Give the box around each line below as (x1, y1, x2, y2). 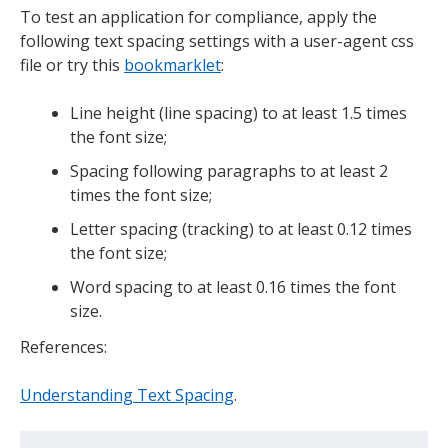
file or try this (20, 53, 124, 76)
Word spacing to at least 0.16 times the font (70, 275, 396, 298)
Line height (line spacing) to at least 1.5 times (70, 101, 407, 124)
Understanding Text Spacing (20, 383, 234, 406)
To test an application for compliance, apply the (20, 5, 377, 28)
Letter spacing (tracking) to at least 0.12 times (70, 217, 412, 240)
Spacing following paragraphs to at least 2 (70, 159, 388, 182)
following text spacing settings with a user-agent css (20, 29, 414, 52)
